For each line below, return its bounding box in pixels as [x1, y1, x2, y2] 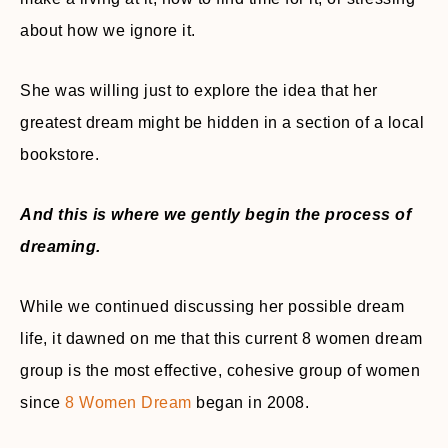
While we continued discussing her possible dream [20, 298, 404, 315]
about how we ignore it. [20, 22, 196, 39]
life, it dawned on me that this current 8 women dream [20, 330, 423, 347]
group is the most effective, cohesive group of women [20, 362, 420, 379]
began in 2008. [191, 394, 309, 411]
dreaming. [20, 238, 101, 255]
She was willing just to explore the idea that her [20, 82, 378, 99]
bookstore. [20, 146, 99, 163]
